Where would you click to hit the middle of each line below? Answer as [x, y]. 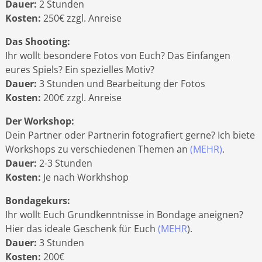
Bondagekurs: [37, 200]
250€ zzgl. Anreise [81, 18]
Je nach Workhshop [85, 177]
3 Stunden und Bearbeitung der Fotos [121, 83]
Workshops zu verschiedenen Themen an [97, 149]
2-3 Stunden [64, 163]
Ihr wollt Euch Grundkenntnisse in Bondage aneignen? [124, 214]
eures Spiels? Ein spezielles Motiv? [80, 69]
